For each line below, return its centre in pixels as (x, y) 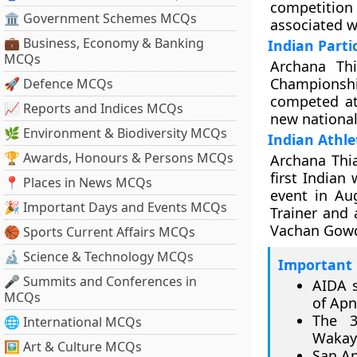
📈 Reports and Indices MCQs (94, 108)
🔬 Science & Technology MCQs (99, 257)
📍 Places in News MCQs (78, 182)
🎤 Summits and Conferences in (100, 281)
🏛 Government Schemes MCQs (100, 18)
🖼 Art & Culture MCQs (73, 347)
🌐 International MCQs (73, 322)
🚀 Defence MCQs (59, 84)
